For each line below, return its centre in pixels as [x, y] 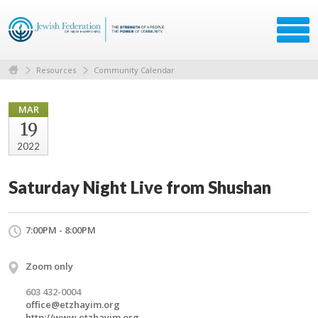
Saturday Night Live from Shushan [140, 187]
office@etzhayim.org [73, 304]
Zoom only [49, 266]
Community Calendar [134, 70]
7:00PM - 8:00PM [61, 230]
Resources [56, 70]
